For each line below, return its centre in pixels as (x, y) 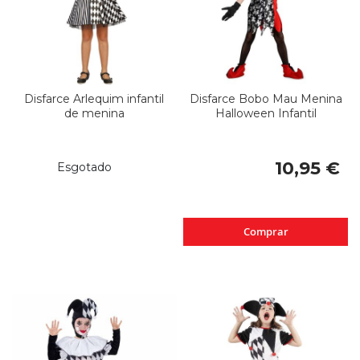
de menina (94, 114)
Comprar (266, 232)
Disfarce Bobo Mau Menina (266, 99)
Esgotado (85, 168)
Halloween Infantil (266, 114)
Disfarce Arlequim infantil (94, 99)
